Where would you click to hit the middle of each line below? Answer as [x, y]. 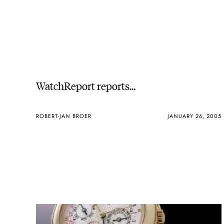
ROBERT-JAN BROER [64, 116]
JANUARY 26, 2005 [194, 116]
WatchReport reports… [86, 85]
